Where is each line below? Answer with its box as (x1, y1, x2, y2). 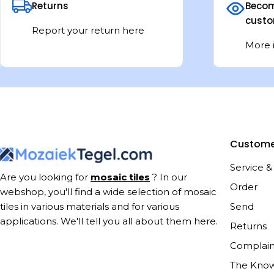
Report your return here (32, 24, 144, 36)
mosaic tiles (91, 171, 150, 183)
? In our (150, 171, 187, 183)
